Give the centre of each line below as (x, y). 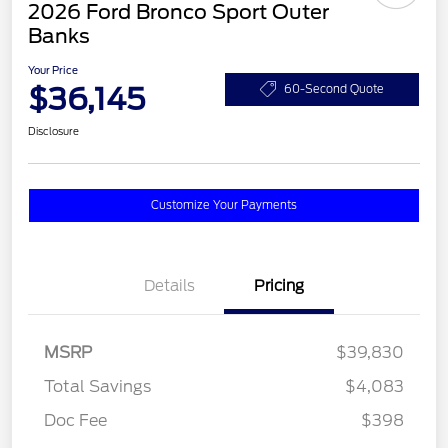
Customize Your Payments (224, 205)
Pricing (279, 286)
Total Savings (97, 387)
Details (169, 286)
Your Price (53, 70)
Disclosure (53, 131)
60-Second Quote (334, 88)
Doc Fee (75, 421)
